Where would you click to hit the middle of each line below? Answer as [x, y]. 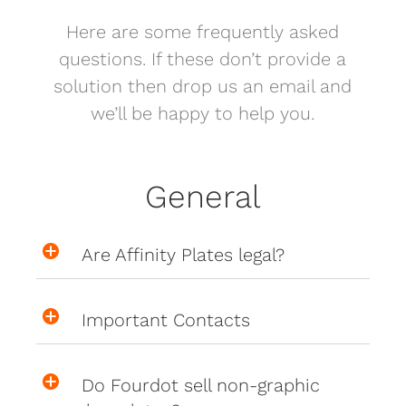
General [203, 196]
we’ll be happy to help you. [203, 113]
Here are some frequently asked [203, 31]
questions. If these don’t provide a [203, 58]
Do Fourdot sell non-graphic [201, 385]
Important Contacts [166, 319]
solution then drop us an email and [203, 86]
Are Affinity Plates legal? [184, 254]
